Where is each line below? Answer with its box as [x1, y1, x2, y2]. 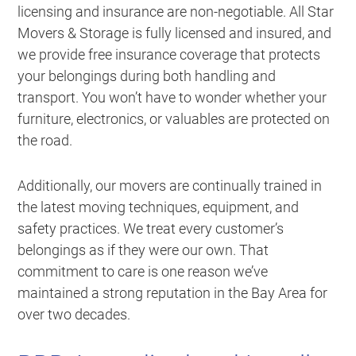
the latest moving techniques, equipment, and [17, 199, 300, 216]
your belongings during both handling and [17, 68, 277, 85]
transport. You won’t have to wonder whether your [17, 89, 327, 106]
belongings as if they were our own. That [17, 242, 269, 259]
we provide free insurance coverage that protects [17, 46, 321, 64]
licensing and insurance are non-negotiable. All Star [17, 3, 335, 21]
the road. [17, 132, 73, 149]
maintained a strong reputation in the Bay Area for [17, 284, 328, 302]
